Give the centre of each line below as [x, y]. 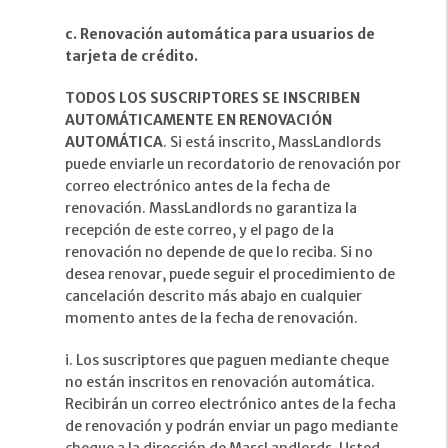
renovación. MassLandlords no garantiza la [211, 208]
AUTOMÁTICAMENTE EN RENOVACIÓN [198, 120]
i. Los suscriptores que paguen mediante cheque [227, 360]
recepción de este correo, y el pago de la [199, 230]
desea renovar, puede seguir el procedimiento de [230, 274]
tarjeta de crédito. [131, 56]
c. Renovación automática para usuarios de [220, 34]
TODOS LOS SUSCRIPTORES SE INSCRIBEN [212, 98]
